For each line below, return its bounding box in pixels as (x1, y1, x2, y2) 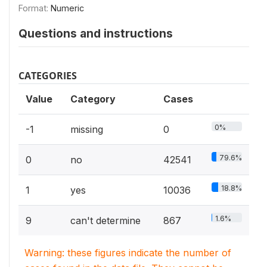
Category (70, 93, 116, 105)
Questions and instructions (18, 26, 173, 41)
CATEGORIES (18, 69, 77, 83)
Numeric (51, 3, 84, 14)
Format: (18, 3, 51, 14)
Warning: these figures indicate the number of (24, 247, 231, 259)
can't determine (70, 215, 141, 227)
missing (70, 123, 103, 136)
